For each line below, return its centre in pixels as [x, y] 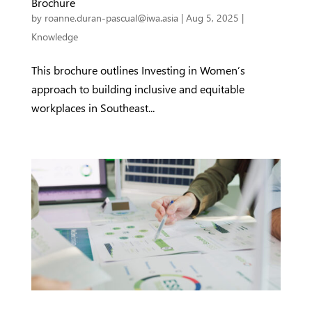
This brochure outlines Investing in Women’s [138, 70]
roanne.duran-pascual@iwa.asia [111, 17]
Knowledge [54, 36]
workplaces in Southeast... [93, 107]
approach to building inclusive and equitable [138, 88]
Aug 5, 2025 [212, 17]
